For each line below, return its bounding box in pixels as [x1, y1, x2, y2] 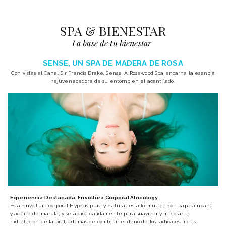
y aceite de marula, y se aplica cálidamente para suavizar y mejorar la [10, 211, 190, 217]
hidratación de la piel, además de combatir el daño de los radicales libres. [10, 219, 197, 225]
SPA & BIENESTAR [60, 22, 166, 39]
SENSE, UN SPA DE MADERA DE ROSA [43, 59, 183, 68]
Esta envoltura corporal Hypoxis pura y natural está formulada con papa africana [10, 203, 213, 209]
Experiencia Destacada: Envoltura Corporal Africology [10, 195, 158, 201]
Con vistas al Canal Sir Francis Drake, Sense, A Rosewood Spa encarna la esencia [11, 70, 215, 76]
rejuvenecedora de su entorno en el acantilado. [51, 78, 175, 84]
